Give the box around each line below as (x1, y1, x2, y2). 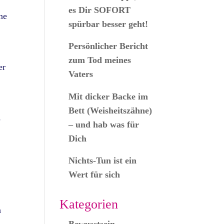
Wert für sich (68, 169, 120, 179)
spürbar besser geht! (68, 19, 148, 29)
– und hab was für (68, 119, 139, 129)
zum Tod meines (68, 55, 131, 65)
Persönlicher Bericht (68, 41, 148, 51)
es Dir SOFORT (68, 5, 131, 15)
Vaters (68, 69, 93, 79)
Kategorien (59, 196, 118, 211)
